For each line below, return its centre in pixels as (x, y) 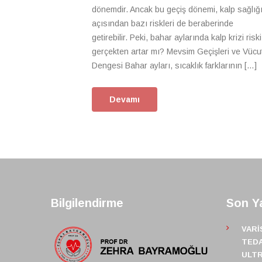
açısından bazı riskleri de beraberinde (163, 23)
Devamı (125, 99)
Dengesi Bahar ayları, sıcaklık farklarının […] (174, 65)
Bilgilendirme (87, 203)
